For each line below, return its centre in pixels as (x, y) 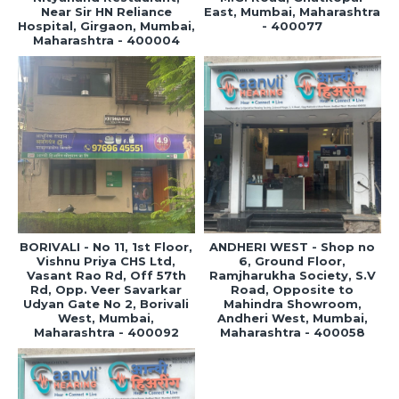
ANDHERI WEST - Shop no (293, 246)
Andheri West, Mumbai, (292, 318)
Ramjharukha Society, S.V (292, 275)
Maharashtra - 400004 (106, 40)
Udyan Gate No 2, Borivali (106, 303)
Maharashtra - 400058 (292, 332)
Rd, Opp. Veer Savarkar (106, 289)
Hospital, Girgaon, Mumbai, (106, 25)
